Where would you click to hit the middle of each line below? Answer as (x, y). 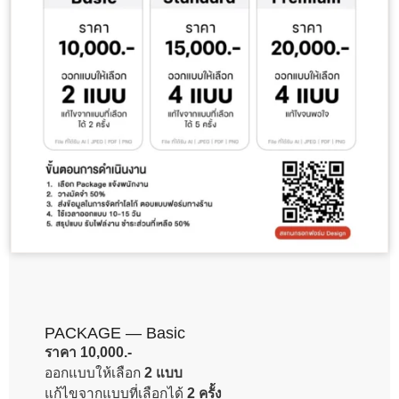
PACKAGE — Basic (115, 333)
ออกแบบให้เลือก (94, 372)
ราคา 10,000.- (88, 352)
